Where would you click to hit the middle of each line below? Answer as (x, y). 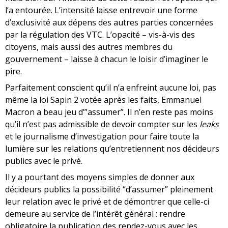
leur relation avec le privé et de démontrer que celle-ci (107, 202)
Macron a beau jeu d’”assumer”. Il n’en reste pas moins (109, 112)
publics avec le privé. (44, 161)
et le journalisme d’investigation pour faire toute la (102, 137)
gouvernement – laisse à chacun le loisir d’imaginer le (107, 59)
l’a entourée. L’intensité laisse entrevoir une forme (101, 10)
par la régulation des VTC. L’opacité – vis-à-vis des (100, 35)
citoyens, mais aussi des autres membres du (89, 47)
